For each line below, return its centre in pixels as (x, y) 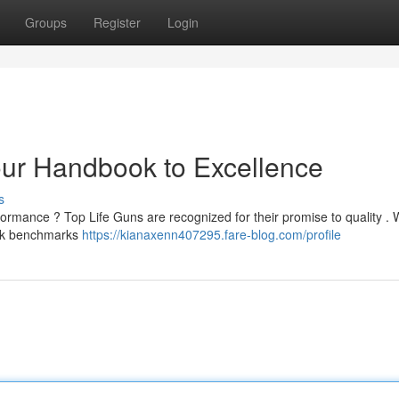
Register (117, 22)
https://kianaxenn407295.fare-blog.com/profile (212, 234)
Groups (46, 22)
